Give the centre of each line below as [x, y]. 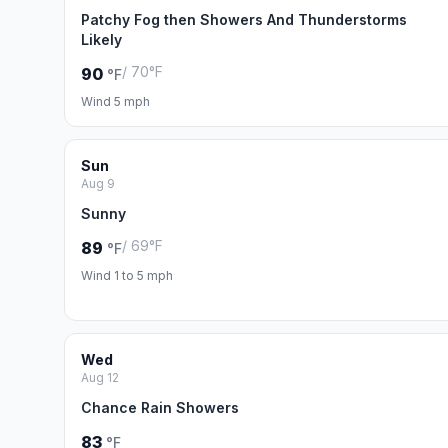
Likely [101, 39]
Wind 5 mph [115, 101]
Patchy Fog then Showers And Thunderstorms [244, 19]
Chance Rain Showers [160, 407]
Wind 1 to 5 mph [127, 275]
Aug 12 [100, 377]
